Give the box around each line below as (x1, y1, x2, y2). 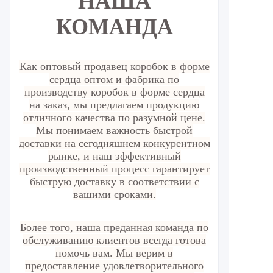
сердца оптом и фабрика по (49, 73, 179, 85)
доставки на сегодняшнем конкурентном (18, 137, 210, 149)
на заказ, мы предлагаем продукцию (29, 99, 199, 111)
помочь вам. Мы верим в (55, 247, 173, 259)
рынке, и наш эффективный (48, 150, 181, 162)
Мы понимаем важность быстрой (36, 124, 193, 136)
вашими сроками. (73, 188, 156, 200)
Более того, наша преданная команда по (20, 221, 208, 233)
